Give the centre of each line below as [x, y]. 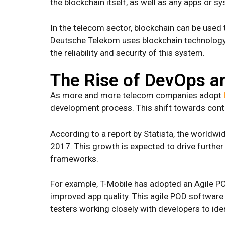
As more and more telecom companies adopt [137, 96]
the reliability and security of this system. [128, 52]
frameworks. [74, 158]
